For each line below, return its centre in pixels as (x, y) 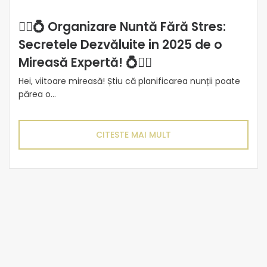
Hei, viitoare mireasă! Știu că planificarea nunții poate (129, 81)
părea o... (37, 94)
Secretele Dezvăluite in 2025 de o (120, 44)
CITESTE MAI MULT (133, 134)
